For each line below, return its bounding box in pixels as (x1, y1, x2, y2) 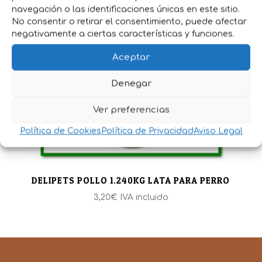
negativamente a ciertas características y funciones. (12, 29, 235, 39)
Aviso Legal (193, 126, 243, 136)
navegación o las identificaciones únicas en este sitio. (12, 5, 240, 14)
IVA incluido (119, 193, 168, 202)
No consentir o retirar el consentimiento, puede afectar (12, 17, 247, 26)
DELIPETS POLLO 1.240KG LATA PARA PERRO (32, 174, 230, 186)
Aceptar (112, 52, 150, 62)
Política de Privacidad (101, 126, 194, 136)
